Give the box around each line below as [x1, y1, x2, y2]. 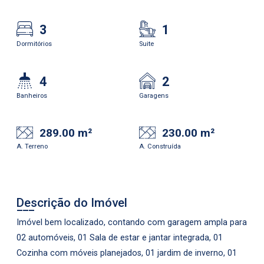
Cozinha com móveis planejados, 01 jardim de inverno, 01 [16, 248, 237, 258]
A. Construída [139, 143, 181, 150]
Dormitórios [16, 39, 52, 48]
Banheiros [16, 91, 47, 100]
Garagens [139, 91, 169, 100]
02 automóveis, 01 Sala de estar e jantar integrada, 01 [16, 233, 223, 243]
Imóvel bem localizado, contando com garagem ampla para [16, 217, 247, 227]
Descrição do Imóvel [16, 196, 127, 210]
